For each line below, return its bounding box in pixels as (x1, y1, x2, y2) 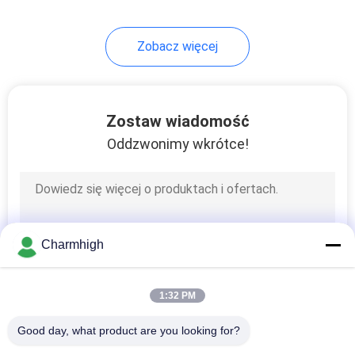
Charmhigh (41, 238, 104, 251)
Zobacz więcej (137, 38, 218, 54)
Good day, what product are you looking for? (17, 324, 240, 337)
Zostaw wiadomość (105, 111, 250, 131)
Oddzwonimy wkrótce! (106, 135, 249, 152)
